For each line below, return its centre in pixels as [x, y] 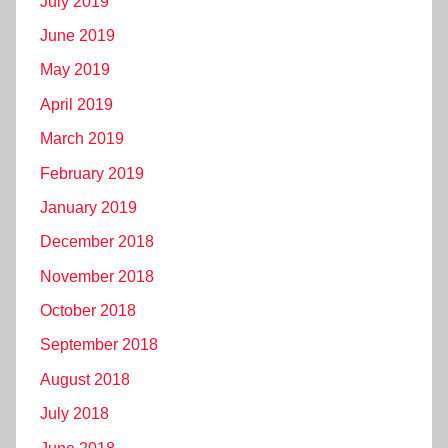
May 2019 [75, 70]
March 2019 [82, 139]
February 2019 [92, 173]
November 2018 [97, 276]
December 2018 [97, 242]
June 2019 [77, 35]
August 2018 [85, 379]
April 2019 [76, 104]
